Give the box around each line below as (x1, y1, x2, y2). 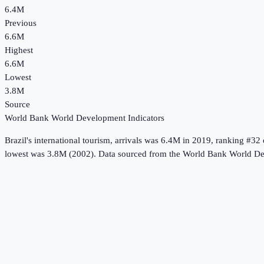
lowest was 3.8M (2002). (5, 149, 96, 159)
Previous (5, 18, 37, 28)
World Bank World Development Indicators (5, 113, 164, 123)
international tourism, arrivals (34, 136, 142, 146)
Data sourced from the (98, 149, 183, 159)
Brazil (5, 136, 27, 146)
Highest (5, 45, 33, 55)
